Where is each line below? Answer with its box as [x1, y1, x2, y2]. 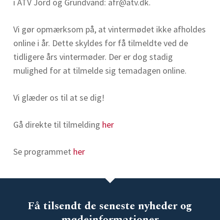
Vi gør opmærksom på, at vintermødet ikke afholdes [13, 24, 206, 35]
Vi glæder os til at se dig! [13, 92, 105, 103]
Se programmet [13, 146, 73, 157]
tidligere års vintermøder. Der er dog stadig [13, 51, 173, 62]
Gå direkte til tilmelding [13, 119, 102, 130]
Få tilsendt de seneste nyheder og [27, 198, 192, 214]
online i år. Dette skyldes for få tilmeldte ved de [13, 37, 188, 49]
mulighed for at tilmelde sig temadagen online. [13, 65, 187, 76]
